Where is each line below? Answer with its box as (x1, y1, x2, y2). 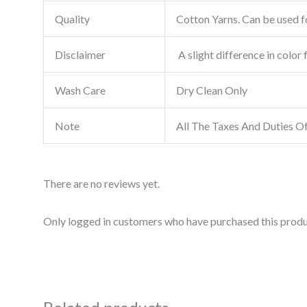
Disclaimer (54, 48, 106, 62)
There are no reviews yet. (42, 177, 160, 191)
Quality (54, 12, 90, 26)
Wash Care (54, 84, 106, 97)
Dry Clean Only (175, 84, 247, 97)
